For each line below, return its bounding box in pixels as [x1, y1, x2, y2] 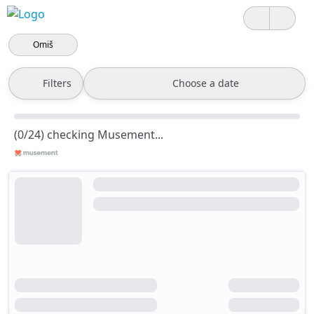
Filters [43, 76, 71, 90]
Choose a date [172, 76, 239, 90]
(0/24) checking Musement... [14, 127, 163, 142]
